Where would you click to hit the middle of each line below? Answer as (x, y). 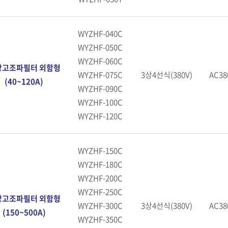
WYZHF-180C (100, 164)
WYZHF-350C (100, 219)
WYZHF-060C (100, 61)
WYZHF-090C (100, 89)
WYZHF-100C (100, 102)
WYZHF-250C (100, 192)
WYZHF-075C (100, 75)
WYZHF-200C (100, 178)
